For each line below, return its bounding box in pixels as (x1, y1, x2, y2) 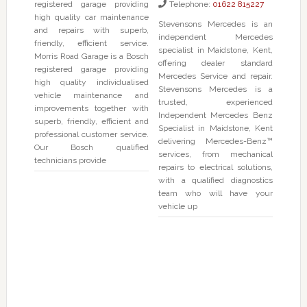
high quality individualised (34, 77, 149, 88)
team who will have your (158, 188, 273, 199)
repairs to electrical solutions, (158, 162, 273, 173)
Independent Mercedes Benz (158, 110, 273, 121)
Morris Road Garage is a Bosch (34, 51, 149, 62)
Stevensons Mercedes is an (158, 19, 273, 29)
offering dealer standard (158, 58, 273, 69)
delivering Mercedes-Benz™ (158, 136, 273, 147)
